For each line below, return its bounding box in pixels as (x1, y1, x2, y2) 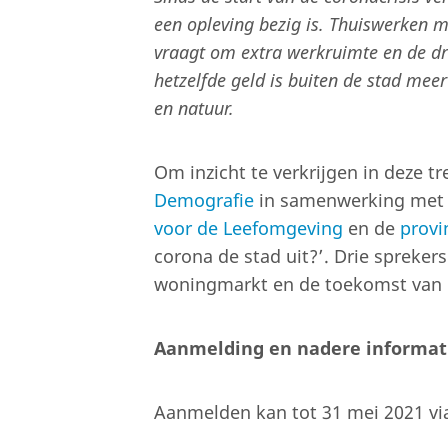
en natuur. (154, 96, 234, 120)
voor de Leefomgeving (154, 216, 343, 240)
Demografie (154, 188, 254, 212)
